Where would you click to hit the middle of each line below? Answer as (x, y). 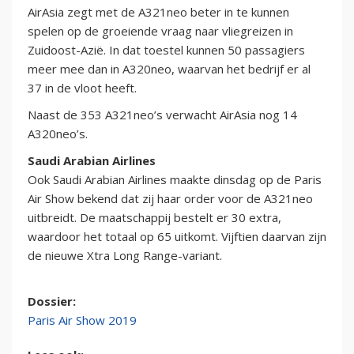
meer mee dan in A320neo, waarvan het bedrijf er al (169, 69)
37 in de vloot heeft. (82, 88)
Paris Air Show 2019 (82, 320)
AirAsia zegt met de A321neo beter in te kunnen (158, 12)
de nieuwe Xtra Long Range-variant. (125, 256)
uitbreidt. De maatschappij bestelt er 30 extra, (154, 218)
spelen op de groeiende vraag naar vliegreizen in (160, 31)
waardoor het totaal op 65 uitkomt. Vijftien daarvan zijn (177, 237)
